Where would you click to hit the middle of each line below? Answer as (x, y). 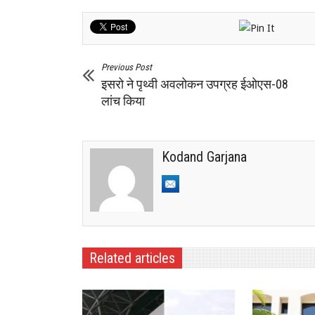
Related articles (132, 258)
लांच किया (123, 101)
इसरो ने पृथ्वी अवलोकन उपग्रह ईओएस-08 (195, 84)
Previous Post (127, 67)
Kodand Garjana (204, 156)
